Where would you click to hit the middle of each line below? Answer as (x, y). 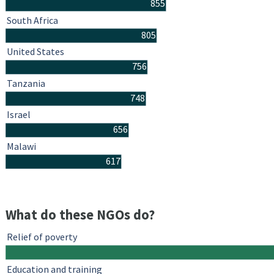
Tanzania (26, 83)
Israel (19, 115)
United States (35, 52)
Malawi (21, 146)
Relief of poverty (42, 237)
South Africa (32, 20)
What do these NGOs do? (80, 215)
